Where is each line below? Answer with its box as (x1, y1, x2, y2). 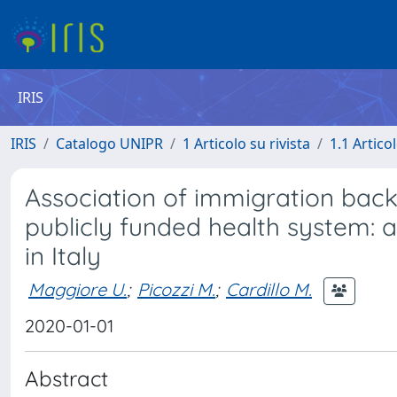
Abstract (25, 365, 108, 392)
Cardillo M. (226, 277, 312, 300)
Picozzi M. (137, 277, 215, 300)
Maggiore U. (28, 277, 127, 300)
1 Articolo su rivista (183, 134, 310, 153)
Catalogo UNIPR (56, 134, 163, 153)
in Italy (25, 240, 101, 271)
